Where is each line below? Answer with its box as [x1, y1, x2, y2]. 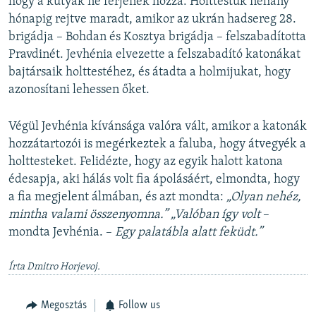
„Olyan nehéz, [226, 190, 301, 205]
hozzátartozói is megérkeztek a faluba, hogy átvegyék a [8, 138, 306, 152]
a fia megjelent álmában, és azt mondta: [8, 190, 226, 205]
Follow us [119, 300, 160, 312]
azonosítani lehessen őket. [8, 83, 150, 97]
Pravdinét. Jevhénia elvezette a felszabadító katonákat [8, 48, 300, 62]
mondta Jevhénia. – [8, 226, 115, 240]
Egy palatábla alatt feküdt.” [115, 226, 262, 240]
